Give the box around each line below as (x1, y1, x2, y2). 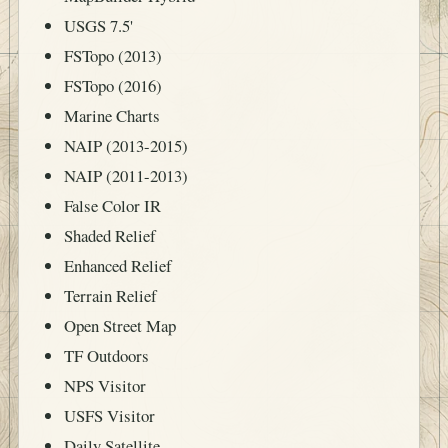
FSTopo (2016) (63, 73, 162, 97)
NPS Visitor (63, 373, 146, 397)
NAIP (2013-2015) (63, 133, 188, 157)
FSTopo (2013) (63, 43, 162, 67)
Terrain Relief (63, 283, 157, 307)
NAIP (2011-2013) (63, 163, 188, 187)
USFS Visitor (63, 403, 155, 427)
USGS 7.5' (63, 13, 133, 37)
